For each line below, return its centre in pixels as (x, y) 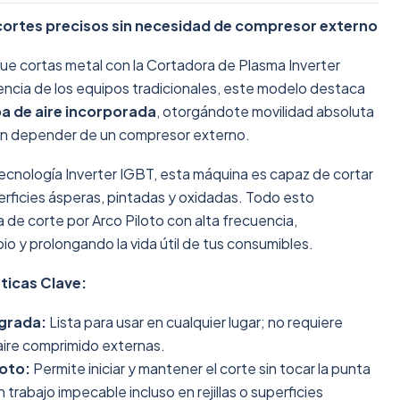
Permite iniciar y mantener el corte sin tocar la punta (200, 368)
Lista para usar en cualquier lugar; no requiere (195, 322)
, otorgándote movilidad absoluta (265, 111)
